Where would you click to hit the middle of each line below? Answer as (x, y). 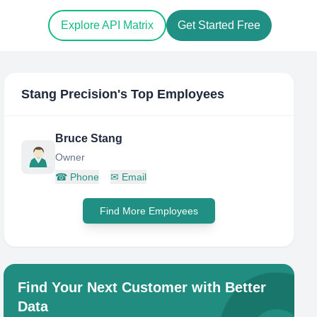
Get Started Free (219, 25)
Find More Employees (149, 211)
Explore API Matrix (107, 25)
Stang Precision (70, 94)
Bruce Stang (89, 138)
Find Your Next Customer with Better (142, 287)
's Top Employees (171, 94)
